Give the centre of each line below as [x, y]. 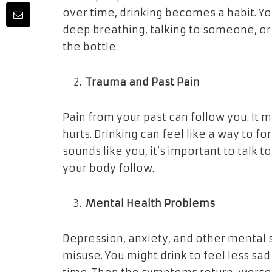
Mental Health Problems [150, 203]
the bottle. [90, 47]
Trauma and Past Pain [143, 83]
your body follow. [108, 169]
